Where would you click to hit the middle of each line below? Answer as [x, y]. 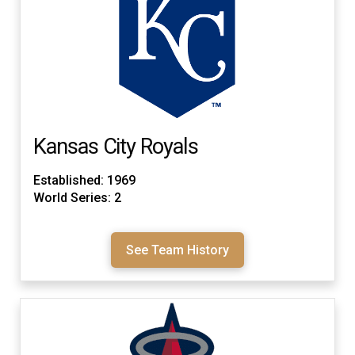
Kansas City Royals [116, 146]
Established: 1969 [84, 181]
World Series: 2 [77, 198]
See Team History [177, 250]
